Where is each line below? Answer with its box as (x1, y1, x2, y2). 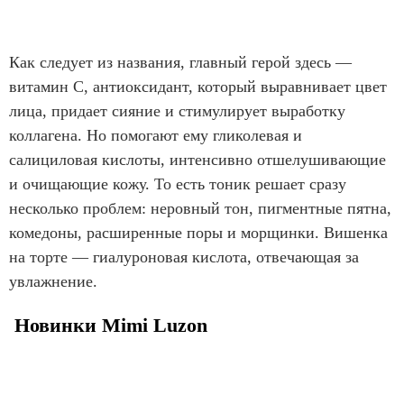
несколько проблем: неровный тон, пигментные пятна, (9, 199, 391, 218)
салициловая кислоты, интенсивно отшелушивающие (9, 151, 386, 170)
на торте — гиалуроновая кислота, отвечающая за (9, 248, 359, 267)
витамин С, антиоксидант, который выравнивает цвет (9, 78, 387, 96)
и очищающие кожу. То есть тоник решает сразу (9, 175, 346, 194)
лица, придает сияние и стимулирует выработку (9, 102, 345, 121)
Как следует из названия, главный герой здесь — (9, 53, 352, 72)
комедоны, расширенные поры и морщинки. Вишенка (9, 224, 388, 243)
